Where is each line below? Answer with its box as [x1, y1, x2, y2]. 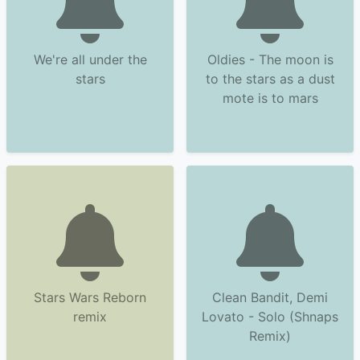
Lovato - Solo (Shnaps [202, 309, 338, 325]
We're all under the [33, 51, 147, 67]
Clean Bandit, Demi [212, 289, 328, 305]
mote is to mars [222, 90, 318, 106]
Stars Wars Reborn [34, 289, 146, 305]
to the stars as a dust [205, 71, 335, 87]
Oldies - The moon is [207, 51, 333, 67]
